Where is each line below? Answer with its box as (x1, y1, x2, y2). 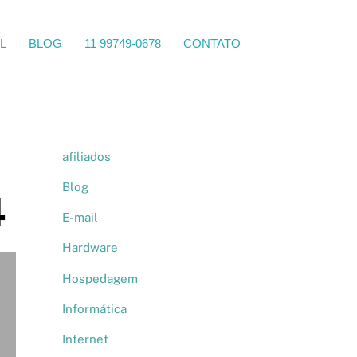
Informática (61, 301, 127, 316)
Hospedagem (61, 271, 138, 285)
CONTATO (183, 37, 241, 51)
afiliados (61, 149, 111, 163)
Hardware (61, 241, 118, 255)
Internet (61, 331, 108, 346)
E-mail (61, 210, 98, 225)
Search (275, 33, 325, 51)
